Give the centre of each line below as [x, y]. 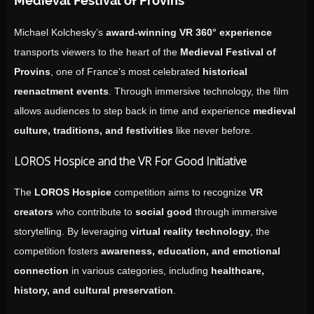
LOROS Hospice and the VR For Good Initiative [130, 161]
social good [164, 212]
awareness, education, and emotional [191, 251]
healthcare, [238, 271]
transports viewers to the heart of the [97, 52]
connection [41, 271]
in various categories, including [140, 271]
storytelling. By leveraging [72, 231]
